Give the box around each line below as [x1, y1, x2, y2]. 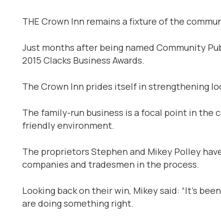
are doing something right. [22, 197, 134, 209]
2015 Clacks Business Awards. [22, 54, 145, 66]
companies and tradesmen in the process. [22, 158, 199, 170]
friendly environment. [22, 119, 114, 131]
